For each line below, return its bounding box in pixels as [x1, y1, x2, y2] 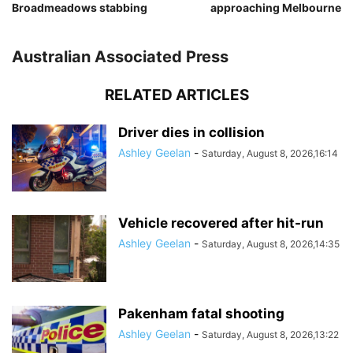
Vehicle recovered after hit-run [118, 215, 324, 232]
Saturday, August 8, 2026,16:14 [202, 147, 338, 160]
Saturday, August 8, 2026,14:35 [202, 238, 340, 251]
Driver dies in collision [118, 124, 265, 141]
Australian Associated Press [12, 47, 229, 67]
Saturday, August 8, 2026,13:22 [202, 329, 339, 341]
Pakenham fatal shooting [118, 306, 284, 322]
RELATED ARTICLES [104, 86, 249, 105]
